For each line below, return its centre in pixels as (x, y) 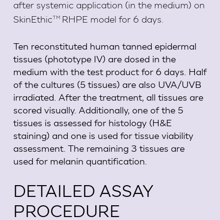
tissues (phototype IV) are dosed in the (94, 58)
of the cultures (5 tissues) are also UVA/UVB (107, 84)
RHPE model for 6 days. (112, 20)
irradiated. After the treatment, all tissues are (108, 97)
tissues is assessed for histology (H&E (92, 122)
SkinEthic (33, 20)
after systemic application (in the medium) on (109, 6)
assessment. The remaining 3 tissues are (99, 148)
